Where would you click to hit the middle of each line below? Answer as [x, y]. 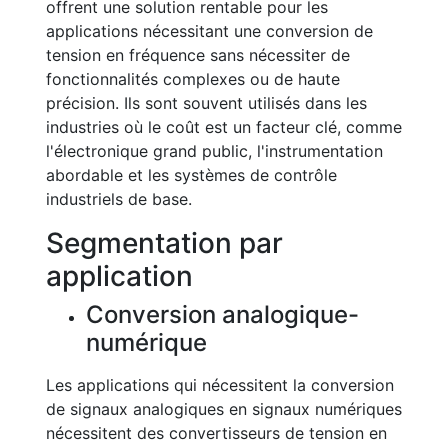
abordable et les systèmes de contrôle [191, 175]
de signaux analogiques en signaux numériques [224, 409]
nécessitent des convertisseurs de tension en [216, 433]
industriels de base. [119, 199]
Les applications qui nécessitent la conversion [220, 385]
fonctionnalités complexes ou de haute [193, 79]
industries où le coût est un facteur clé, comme [224, 127]
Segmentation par [164, 243]
